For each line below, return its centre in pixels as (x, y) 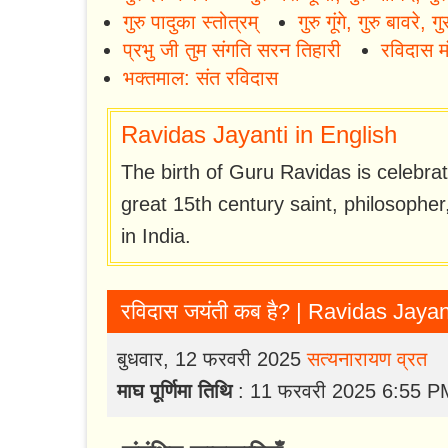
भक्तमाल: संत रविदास (200, 78)
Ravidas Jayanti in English (259, 135)
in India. (156, 236)
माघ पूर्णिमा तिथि (174, 391)
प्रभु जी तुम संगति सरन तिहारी (232, 50)
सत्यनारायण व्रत (367, 359)
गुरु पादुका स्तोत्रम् (190, 22)
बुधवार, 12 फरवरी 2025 (212, 359)
